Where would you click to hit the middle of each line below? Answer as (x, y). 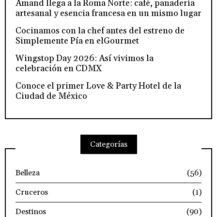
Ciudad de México (51, 96)
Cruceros (32, 193)
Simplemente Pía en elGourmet (77, 41)
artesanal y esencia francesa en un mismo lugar (108, 14)
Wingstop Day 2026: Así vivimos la (85, 59)
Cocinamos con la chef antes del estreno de (100, 31)
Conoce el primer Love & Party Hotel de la (98, 86)
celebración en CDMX (59, 69)
